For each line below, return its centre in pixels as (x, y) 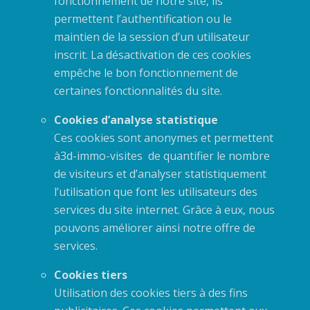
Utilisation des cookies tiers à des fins (151, 292)
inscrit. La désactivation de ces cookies (152, 54)
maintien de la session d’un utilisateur (152, 36)
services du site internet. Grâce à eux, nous (164, 209)
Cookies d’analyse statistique (136, 119)
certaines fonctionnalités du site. (138, 90)
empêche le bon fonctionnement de (146, 72)
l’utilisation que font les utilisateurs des (155, 191)
